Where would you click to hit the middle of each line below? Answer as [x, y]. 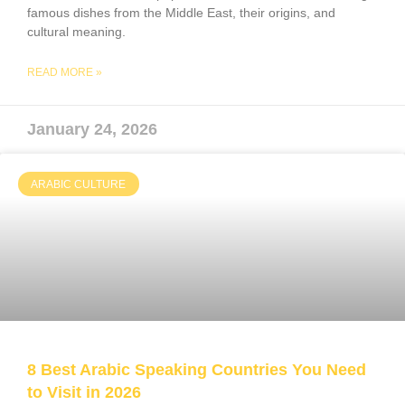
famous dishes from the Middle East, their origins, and [181, 13]
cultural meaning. [76, 32]
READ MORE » [65, 73]
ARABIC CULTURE [79, 184]
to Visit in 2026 [84, 393]
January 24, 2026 [92, 130]
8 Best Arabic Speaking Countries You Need [197, 370]
